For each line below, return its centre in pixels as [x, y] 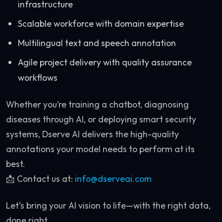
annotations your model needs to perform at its [100, 149]
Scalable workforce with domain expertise [101, 24]
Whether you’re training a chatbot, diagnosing [97, 104]
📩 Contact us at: [40, 179]
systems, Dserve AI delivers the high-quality [92, 134]
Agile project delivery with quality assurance [105, 62]
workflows [38, 78]
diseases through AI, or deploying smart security [101, 119]
